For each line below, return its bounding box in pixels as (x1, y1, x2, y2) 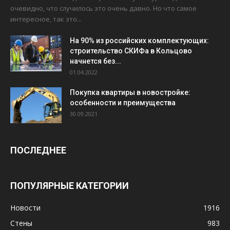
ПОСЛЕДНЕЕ (10, 145, 66, 156)
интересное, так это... (10, 14, 82, 24)
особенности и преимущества (70, 99, 176, 107)
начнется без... (70, 57, 121, 66)
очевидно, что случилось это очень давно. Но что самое (10, 4, 197, 13)
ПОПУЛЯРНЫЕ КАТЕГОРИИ (10, 180, 129, 191)
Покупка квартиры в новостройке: (70, 88, 190, 97)
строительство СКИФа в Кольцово (70, 47, 192, 55)
